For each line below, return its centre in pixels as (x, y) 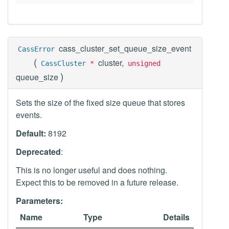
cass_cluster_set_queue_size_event (125, 48)
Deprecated (38, 152)
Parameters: (39, 201)
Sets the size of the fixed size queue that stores (100, 102)
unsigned (144, 63)
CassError (36, 49)
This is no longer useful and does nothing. (91, 170)
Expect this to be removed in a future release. (97, 182)
